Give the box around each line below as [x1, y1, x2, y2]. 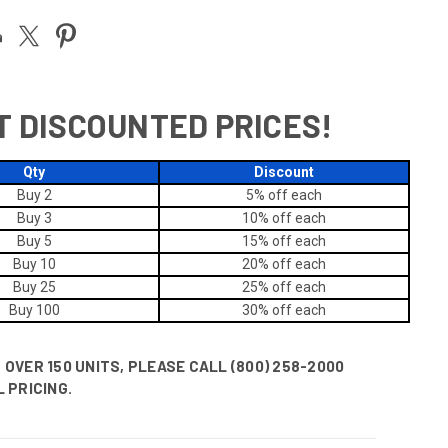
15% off [242, 232, 292, 249]
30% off [242, 301, 292, 318]
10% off [242, 209, 292, 226]
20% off [242, 255, 292, 272]
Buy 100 [8, 301, 60, 318]
